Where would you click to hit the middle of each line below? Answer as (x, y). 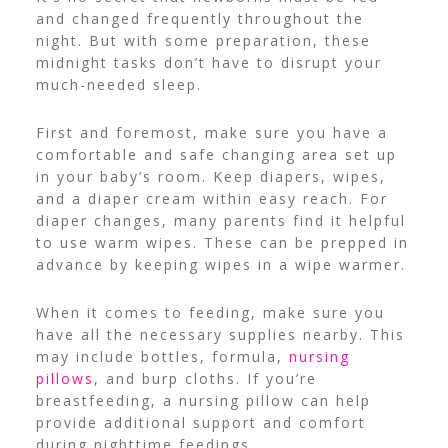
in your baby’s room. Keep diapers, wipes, (210, 177)
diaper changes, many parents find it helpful (220, 221)
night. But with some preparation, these (203, 41)
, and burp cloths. (170, 379)
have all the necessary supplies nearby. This (220, 335)
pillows (64, 379)
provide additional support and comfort (200, 423)
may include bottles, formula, (162, 357)
